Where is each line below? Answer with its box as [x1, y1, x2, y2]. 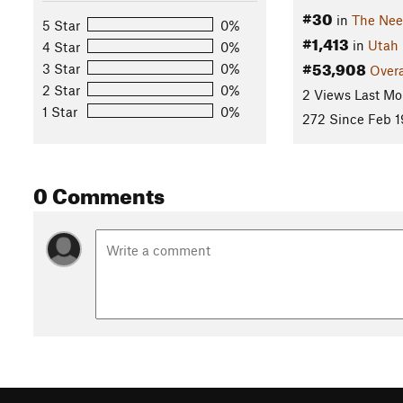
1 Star [42, 103, 77, 120]
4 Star [42, 38, 80, 55]
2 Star [42, 81, 80, 98]
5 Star [42, 16, 80, 33]
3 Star [42, 59, 80, 76]
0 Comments [33, 175, 165, 210]
